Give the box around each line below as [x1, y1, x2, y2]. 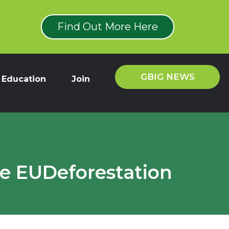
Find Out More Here [57, 20, 158, 33]
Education [2, 74, 47, 84]
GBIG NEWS [140, 71, 195, 82]
